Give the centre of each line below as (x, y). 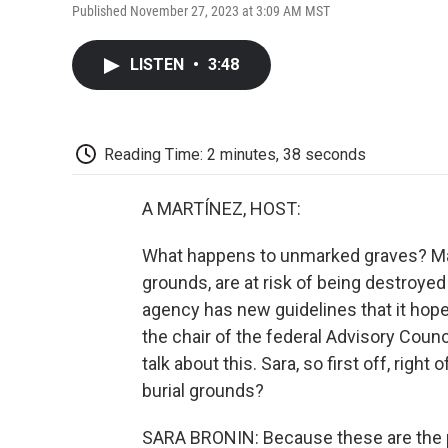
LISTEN (159, 64)
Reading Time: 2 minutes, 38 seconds (235, 154)
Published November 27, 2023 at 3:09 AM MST (201, 10)
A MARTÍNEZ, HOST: (221, 209)
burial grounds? (203, 391)
